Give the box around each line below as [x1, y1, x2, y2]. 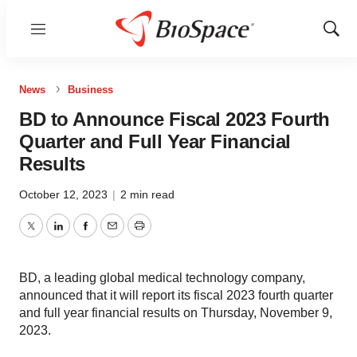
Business [68, 84, 113, 96]
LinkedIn [57, 228, 106, 242]
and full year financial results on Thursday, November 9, [19, 306, 332, 320]
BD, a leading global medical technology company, [19, 271, 305, 284]
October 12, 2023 [19, 188, 111, 201]
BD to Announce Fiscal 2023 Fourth [19, 108, 330, 130]
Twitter [29, 228, 68, 242]
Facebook [84, 228, 141, 242]
